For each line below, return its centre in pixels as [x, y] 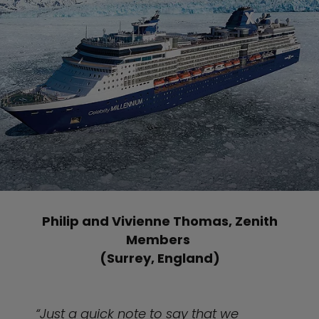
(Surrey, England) [159, 258]
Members [159, 240]
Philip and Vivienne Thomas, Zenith [159, 221]
